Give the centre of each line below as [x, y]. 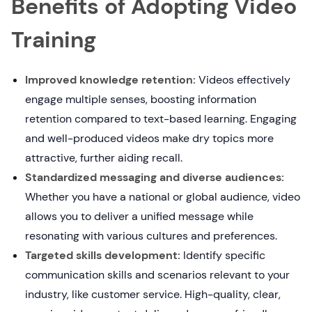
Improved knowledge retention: [110, 80]
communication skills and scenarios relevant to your [157, 275]
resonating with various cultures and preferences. [151, 236]
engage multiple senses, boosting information [141, 100]
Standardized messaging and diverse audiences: [155, 178]
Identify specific [223, 256]
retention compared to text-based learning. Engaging [161, 119]
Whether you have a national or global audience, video [163, 197]
